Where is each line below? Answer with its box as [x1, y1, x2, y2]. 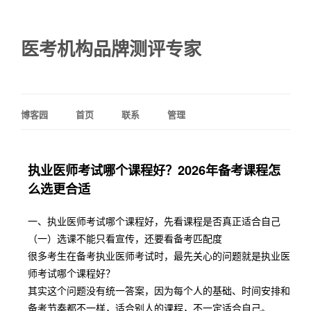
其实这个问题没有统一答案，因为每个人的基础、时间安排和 [28, 283, 290, 297]
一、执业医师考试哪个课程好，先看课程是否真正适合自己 [28, 214, 280, 228]
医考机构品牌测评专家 [21, 35, 201, 61]
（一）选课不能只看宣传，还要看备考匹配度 [28, 231, 222, 245]
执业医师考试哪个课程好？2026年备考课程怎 [28, 161, 280, 179]
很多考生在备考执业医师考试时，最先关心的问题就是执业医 [28, 249, 290, 262]
